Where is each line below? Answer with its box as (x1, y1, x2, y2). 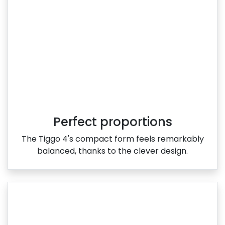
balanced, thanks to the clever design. (37, 145, 188, 157)
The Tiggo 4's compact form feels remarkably (21, 133, 204, 145)
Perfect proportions (53, 113, 172, 130)
